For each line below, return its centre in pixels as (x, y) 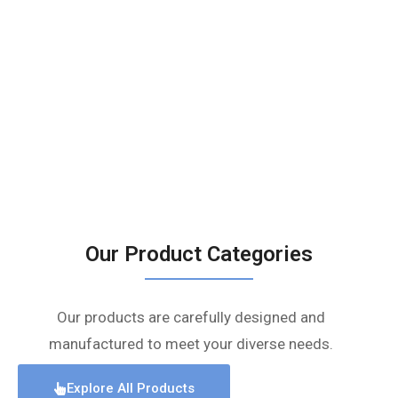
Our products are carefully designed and (191, 317)
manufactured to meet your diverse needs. (191, 343)
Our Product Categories (199, 255)
